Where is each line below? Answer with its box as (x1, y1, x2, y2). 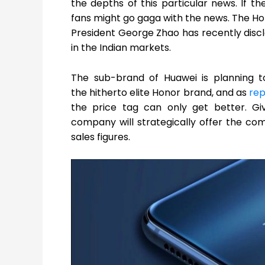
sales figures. (71, 130, 130, 144)
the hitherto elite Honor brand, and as (71, 85, 250, 99)
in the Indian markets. (71, 41, 171, 55)
